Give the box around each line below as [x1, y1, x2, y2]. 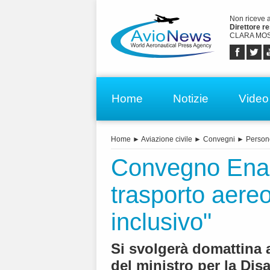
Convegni [203, 135, 235, 144]
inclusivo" [111, 209, 212, 236]
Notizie [173, 92, 209, 105]
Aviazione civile [141, 135, 192, 144]
